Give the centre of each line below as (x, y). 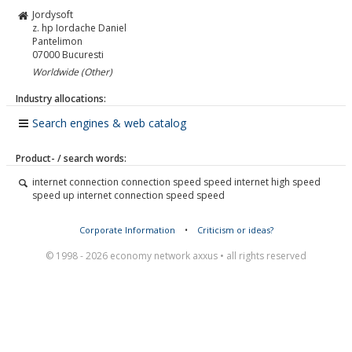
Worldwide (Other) (72, 72)
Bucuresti (83, 55)
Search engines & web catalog (109, 123)
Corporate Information (127, 230)
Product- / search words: (71, 158)
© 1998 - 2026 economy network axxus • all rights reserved (176, 256)
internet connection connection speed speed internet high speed (176, 182)
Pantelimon (57, 41)
